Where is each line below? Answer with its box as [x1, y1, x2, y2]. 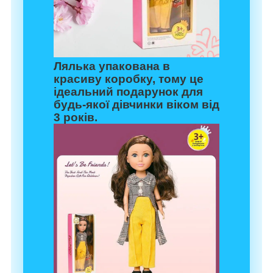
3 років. [54, 110, 97, 124]
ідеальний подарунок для [54, 85, 203, 98]
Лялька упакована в [54, 59, 170, 73]
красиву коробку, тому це [54, 72, 204, 85]
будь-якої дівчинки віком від [54, 97, 219, 111]
